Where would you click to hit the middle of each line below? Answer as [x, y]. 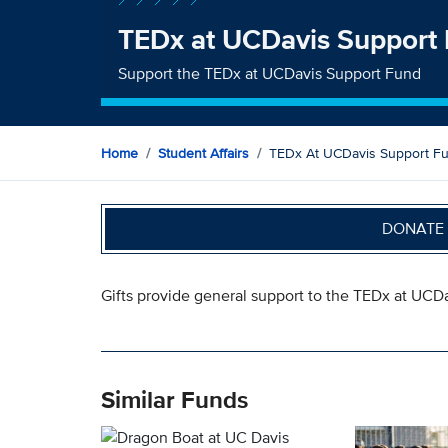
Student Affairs [203, 152]
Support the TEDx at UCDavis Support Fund [270, 73]
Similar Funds [174, 399]
